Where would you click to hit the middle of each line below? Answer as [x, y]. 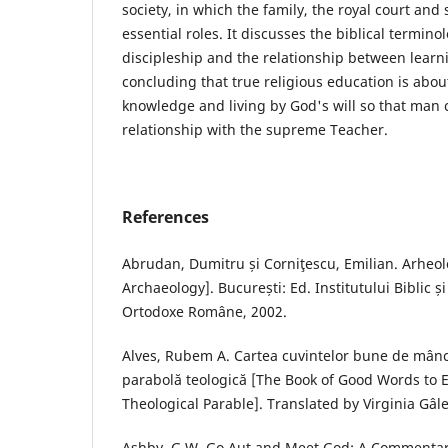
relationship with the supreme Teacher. [255, 129]
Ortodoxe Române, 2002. [204, 311]
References [165, 216]
